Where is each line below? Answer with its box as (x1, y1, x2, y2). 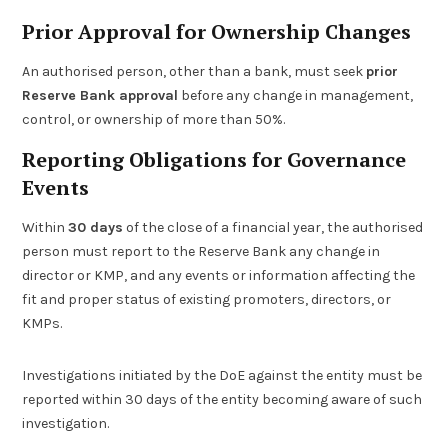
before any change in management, (178, 86, 414, 104)
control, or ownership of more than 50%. (22, 110, 286, 128)
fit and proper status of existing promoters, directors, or (22, 291, 392, 309)
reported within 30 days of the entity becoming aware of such (22, 391, 423, 409)
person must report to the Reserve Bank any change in (22, 243, 381, 261)
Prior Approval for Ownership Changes (22, 17, 412, 45)
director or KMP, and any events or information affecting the (22, 267, 416, 285)
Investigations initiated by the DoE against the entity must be (22, 367, 423, 385)
